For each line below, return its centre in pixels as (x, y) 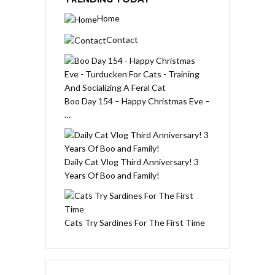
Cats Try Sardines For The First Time (135, 223)
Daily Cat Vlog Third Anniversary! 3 (132, 162)
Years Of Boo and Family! (112, 176)
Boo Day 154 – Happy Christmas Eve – (137, 101)
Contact (122, 39)
